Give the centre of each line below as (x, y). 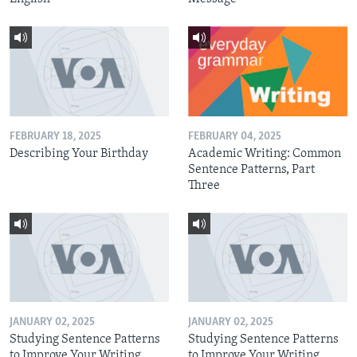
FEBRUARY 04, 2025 (235, 136)
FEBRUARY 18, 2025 (55, 136)
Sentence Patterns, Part (251, 169)
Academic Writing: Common (265, 153)
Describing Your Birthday (79, 153)
